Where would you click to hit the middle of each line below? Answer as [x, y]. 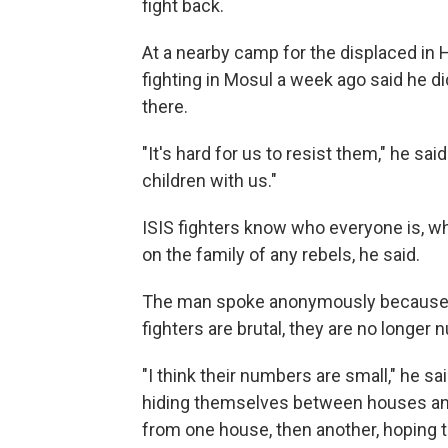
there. [165, 107]
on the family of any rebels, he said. [281, 255]
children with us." [209, 181]
